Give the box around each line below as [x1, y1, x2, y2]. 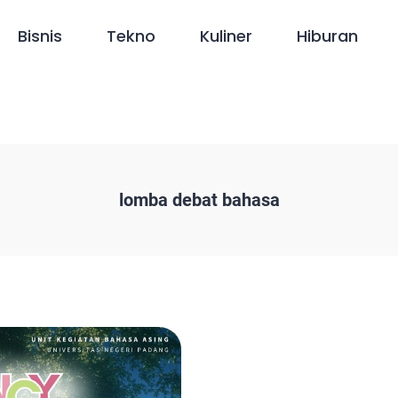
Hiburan [297, 25, 359, 47]
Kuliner [200, 25, 253, 47]
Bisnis [18, 25, 63, 47]
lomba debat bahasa [118, 189, 280, 211]
